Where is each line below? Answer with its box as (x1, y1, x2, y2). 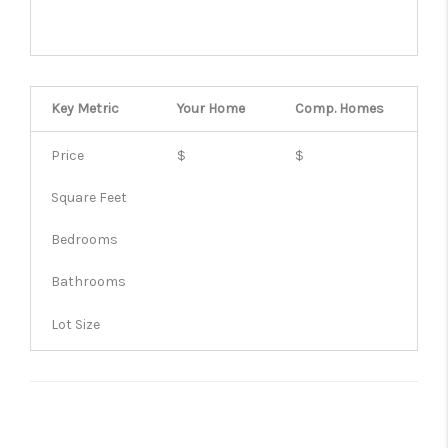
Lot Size (51, 316, 100, 333)
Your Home (177, 100, 245, 117)
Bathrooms (51, 273, 126, 290)
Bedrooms (51, 231, 118, 248)
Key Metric (51, 100, 119, 117)
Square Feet (51, 189, 127, 206)
